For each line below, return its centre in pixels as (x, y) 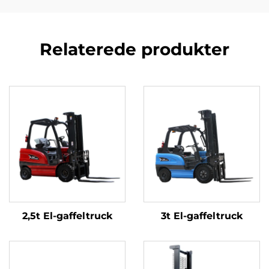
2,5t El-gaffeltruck (67, 216)
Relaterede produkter (134, 50)
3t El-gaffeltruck (202, 216)
